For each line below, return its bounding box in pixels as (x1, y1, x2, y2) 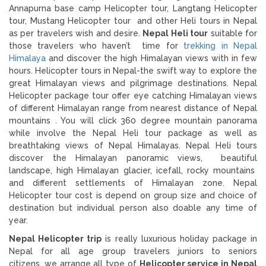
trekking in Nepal (183, 40, 258, 50)
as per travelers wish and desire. (9, 28, 143, 38)
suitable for (208, 28, 258, 38)
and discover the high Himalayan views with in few (46, 53, 257, 63)
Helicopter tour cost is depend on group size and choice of (9, 190, 257, 200)
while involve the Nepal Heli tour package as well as (9, 128, 257, 138)
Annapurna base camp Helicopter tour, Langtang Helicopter (9, 3, 257, 13)
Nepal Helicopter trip (9, 233, 102, 243)
